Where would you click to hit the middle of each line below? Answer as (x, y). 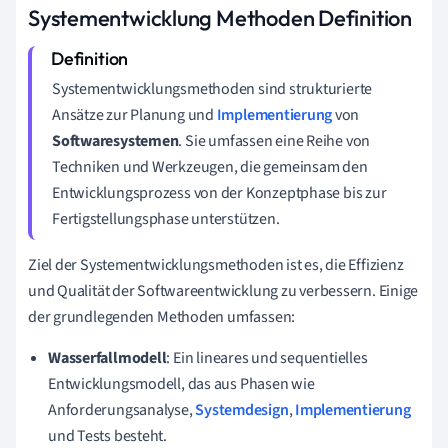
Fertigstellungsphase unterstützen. (166, 218)
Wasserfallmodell (107, 357)
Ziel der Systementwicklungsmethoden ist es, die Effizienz (216, 264)
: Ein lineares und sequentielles (267, 357)
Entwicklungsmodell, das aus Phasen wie (181, 383)
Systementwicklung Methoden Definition (220, 17)
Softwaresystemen (115, 140)
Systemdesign (242, 409)
